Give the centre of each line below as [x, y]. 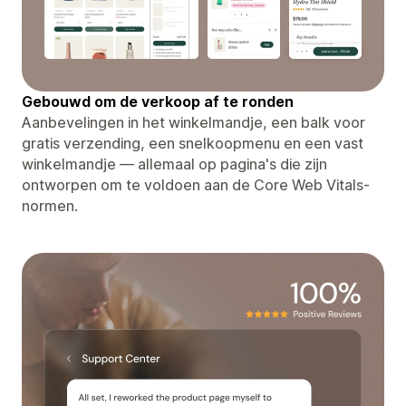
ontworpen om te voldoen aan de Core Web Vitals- [196, 184]
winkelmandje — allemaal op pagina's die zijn [174, 164]
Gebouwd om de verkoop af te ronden [158, 101]
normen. [50, 205]
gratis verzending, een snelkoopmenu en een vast [193, 143]
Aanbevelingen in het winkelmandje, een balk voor [193, 122]
